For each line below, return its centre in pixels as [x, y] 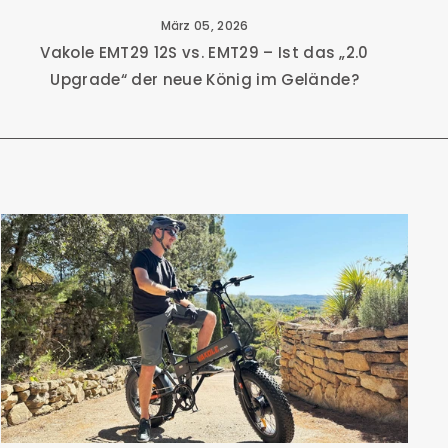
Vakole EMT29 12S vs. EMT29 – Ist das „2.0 [204, 53]
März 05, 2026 [204, 26]
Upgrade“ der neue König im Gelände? [204, 80]
